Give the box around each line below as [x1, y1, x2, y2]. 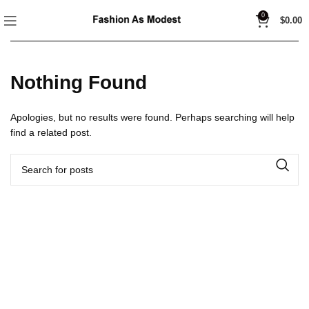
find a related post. [10, 127, 92, 138]
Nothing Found [10, 72, 147, 93]
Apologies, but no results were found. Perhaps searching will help [10, 112, 295, 123]
